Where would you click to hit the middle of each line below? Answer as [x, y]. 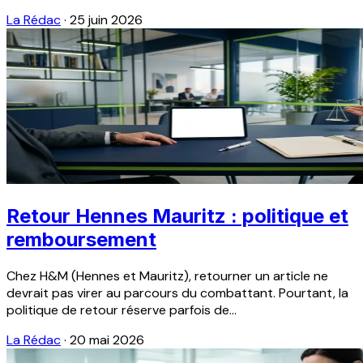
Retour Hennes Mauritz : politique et [177, 216]
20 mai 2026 [107, 340]
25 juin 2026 [106, 19]
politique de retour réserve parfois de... [122, 310]
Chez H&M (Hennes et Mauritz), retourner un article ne [167, 275]
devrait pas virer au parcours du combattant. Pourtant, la [177, 293]
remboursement [81, 239]
